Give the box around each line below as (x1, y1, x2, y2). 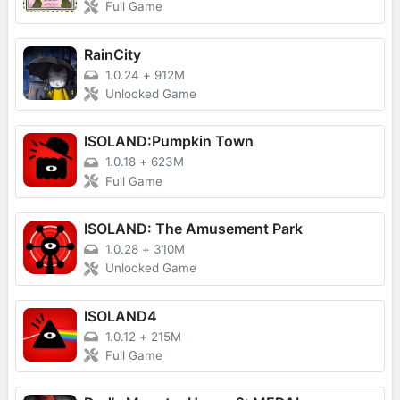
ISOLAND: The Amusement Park (84, 219, 303, 237)
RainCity (84, 45, 141, 63)
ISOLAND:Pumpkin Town (84, 132, 254, 151)
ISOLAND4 (84, 306, 157, 325)
